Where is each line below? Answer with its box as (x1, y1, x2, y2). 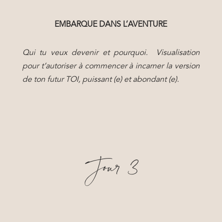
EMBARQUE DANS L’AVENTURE (55, 21, 167, 29)
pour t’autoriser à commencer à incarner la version (22, 62, 200, 70)
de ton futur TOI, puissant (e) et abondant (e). (22, 76, 179, 84)
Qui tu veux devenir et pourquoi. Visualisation (22, 49, 200, 57)
